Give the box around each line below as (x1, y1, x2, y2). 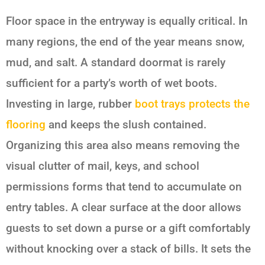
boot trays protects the (135, 97, 250, 111)
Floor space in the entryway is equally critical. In (6, 14, 248, 28)
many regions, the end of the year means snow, (6, 35, 244, 49)
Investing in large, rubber (6, 97, 135, 111)
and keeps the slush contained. (46, 118, 206, 132)
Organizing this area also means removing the (6, 138, 240, 153)
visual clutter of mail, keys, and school (6, 159, 199, 173)
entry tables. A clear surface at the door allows (6, 201, 241, 215)
